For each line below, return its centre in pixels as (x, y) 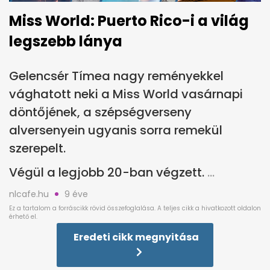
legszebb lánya (66, 41)
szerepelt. (37, 148)
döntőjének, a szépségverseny (100, 112)
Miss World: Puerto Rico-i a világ (129, 20)
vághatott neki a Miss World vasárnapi (126, 94)
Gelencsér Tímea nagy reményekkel (116, 76)
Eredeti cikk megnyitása (136, 237)
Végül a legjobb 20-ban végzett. (107, 172)
